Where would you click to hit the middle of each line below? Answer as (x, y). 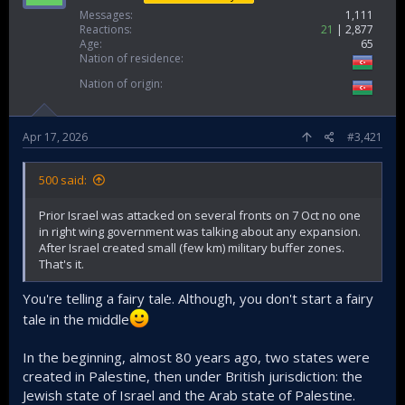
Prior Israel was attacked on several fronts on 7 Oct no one (200, 215)
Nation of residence (130, 58)
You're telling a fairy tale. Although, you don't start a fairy (198, 298)
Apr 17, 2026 (55, 137)
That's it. (61, 264)
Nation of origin (120, 84)
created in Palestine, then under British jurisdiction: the (193, 376)
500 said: (63, 180)
